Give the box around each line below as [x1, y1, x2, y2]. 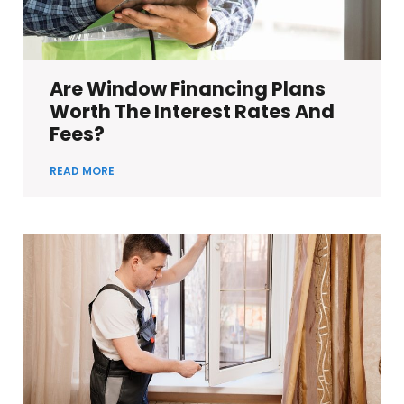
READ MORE [50, 163, 115, 179]
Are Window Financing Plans [50, 76, 326, 103]
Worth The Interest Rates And [50, 98, 335, 125]
